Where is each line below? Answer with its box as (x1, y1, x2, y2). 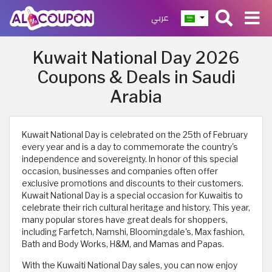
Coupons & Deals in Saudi (36, 67, 236, 87)
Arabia (110, 87, 162, 107)
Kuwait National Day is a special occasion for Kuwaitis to (22, 191, 243, 200)
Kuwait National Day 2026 (33, 48, 239, 68)
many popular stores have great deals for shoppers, (22, 215, 228, 225)
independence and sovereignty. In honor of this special (22, 154, 238, 164)
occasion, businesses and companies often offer (22, 166, 218, 176)
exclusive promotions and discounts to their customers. (22, 178, 243, 188)
